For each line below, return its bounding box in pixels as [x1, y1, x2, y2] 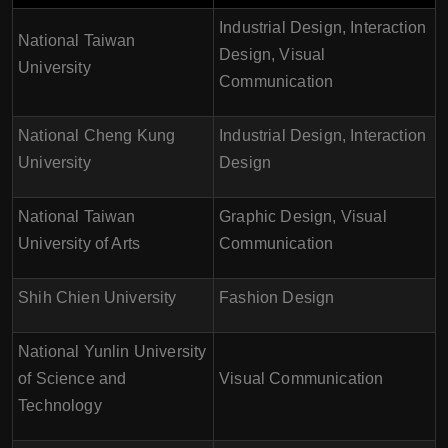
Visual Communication [219, 370, 384, 387]
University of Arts [18, 235, 141, 252]
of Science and [18, 370, 127, 387]
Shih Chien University [18, 289, 177, 306]
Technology [18, 397, 102, 414]
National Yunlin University [18, 343, 207, 360]
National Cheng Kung [18, 127, 176, 144]
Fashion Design [219, 289, 335, 306]
